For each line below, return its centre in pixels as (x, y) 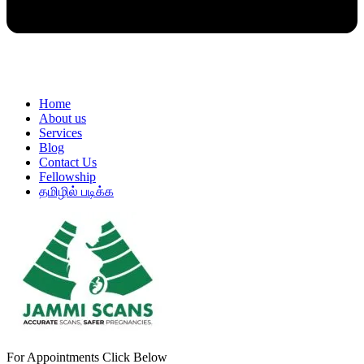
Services (61, 133)
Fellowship (67, 177)
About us (63, 119)
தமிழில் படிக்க (76, 192)
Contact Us (68, 162)
